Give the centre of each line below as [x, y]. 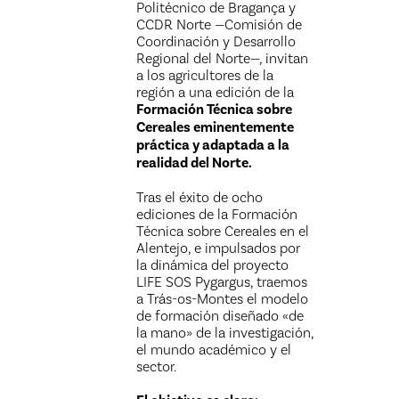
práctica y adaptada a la [213, 145]
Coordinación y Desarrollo [216, 41]
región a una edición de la [216, 92]
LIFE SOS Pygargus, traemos [222, 282]
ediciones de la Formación [217, 214]
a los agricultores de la [205, 75]
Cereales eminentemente [216, 127]
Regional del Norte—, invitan [223, 58]
